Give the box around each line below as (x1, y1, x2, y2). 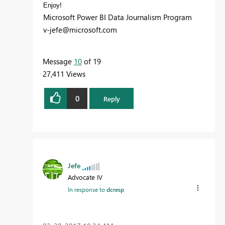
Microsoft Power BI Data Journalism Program (43, 12, 192, 23)
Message (43, 56, 74, 67)
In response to (68, 185, 106, 194)
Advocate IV (68, 173, 102, 182)
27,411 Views (43, 69, 85, 79)
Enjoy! (43, 2, 62, 10)
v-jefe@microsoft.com (43, 25, 117, 35)
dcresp (106, 185, 124, 194)
